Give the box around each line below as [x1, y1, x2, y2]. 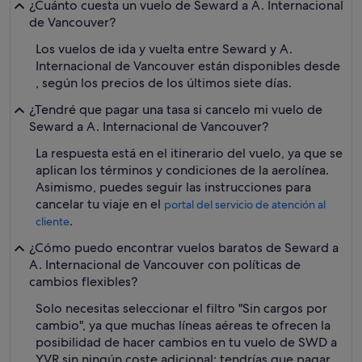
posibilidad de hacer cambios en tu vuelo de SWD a [36, 334, 337, 351]
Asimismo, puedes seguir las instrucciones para [36, 179, 311, 196]
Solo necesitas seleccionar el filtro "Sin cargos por [36, 300, 327, 317]
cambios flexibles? [29, 273, 137, 290]
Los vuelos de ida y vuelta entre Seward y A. [36, 40, 293, 57]
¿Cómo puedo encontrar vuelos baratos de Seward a [29, 239, 339, 256]
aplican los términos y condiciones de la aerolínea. [36, 162, 329, 179]
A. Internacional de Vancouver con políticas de [29, 256, 301, 273]
